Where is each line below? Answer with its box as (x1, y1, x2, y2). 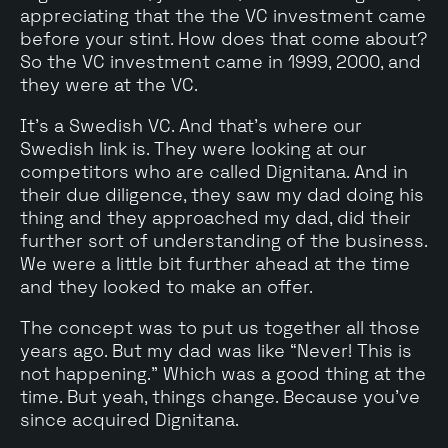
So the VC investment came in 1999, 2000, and (20, 49, 421, 73)
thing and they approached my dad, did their (20, 205, 411, 229)
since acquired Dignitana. (20, 407, 239, 431)
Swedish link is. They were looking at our (20, 136, 367, 160)
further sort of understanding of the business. (20, 228, 427, 252)
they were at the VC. (20, 72, 198, 96)
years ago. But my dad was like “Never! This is (20, 338, 412, 362)
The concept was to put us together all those (20, 315, 420, 339)
